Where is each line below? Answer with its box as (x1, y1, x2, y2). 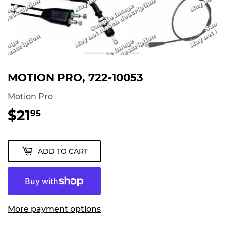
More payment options (8, 204, 101, 214)
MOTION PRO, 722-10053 (8, 71, 143, 84)
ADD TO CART (38, 146, 88, 156)
